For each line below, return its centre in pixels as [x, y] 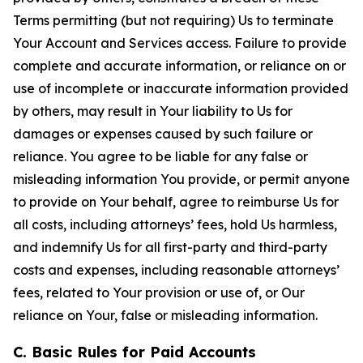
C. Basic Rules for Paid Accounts [135, 352]
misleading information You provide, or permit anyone [181, 179]
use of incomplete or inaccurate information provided [181, 88]
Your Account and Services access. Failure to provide [180, 43]
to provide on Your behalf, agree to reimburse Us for [176, 202]
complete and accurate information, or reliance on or [179, 66]
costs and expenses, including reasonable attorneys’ [176, 270]
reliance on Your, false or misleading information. [165, 315]
